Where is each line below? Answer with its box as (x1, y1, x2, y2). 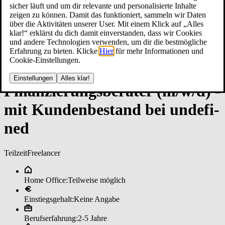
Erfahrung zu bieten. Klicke (10, 46, 99, 55)
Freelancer (27, 148, 60, 157)
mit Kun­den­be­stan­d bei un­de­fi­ (4, 100, 219, 119)
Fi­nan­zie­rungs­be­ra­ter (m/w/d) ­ (4, 82, 220, 100)
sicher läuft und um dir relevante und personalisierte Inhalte (10, 1, 196, 10)
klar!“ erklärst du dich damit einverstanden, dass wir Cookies (10, 28, 202, 37)
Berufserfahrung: (24, 213, 78, 222)
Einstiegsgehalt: (24, 194, 74, 203)
